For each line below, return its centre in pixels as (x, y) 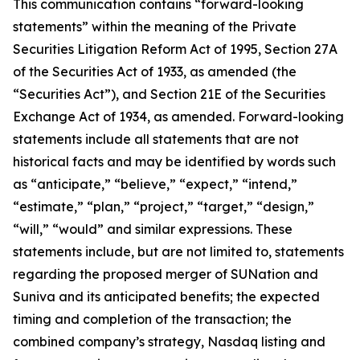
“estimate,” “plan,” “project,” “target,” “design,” (164, 207)
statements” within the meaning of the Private (155, 27)
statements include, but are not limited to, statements (178, 252)
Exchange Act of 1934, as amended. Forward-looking (178, 117)
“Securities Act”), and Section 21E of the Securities (169, 94)
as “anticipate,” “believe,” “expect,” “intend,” (155, 184)
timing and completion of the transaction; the (152, 319)
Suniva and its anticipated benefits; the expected (166, 297)
